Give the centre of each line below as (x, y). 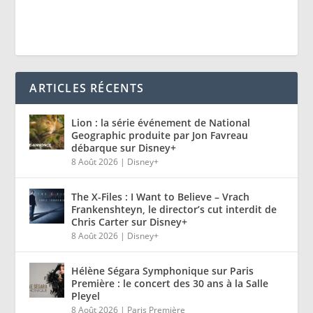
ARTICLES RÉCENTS (87, 88)
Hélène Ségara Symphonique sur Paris (163, 270)
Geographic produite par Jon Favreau (160, 135)
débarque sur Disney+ (124, 147)
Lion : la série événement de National (161, 122)
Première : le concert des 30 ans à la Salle (170, 283)
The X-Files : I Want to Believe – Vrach (161, 196)
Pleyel (86, 296)
